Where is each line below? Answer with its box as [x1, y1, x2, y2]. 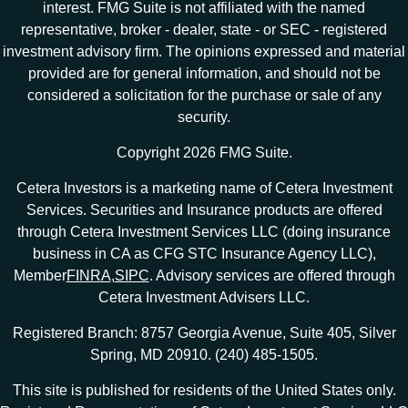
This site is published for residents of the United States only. [12, 382, 396, 398]
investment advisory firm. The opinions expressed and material [3, 43, 405, 59]
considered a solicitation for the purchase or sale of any [26, 87, 382, 103]
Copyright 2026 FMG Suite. [116, 144, 292, 160]
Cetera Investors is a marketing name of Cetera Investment [15, 179, 393, 196]
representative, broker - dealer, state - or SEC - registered [21, 21, 387, 37]
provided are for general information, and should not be [27, 65, 381, 81]
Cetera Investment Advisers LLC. [98, 289, 310, 305]
